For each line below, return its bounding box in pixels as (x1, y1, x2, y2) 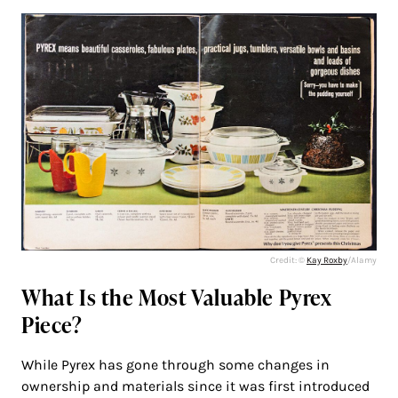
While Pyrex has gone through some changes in (21, 356, 330, 374)
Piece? (21, 310, 88, 340)
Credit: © (270, 255, 306, 267)
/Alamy (347, 255, 377, 267)
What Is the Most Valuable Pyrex (21, 283, 332, 313)
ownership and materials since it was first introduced (21, 378, 370, 395)
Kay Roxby (306, 255, 347, 267)
